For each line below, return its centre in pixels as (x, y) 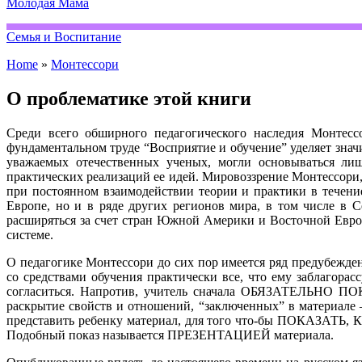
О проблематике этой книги (129, 98)
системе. (30, 234)
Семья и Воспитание (64, 37)
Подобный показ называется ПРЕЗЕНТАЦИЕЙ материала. (170, 335)
